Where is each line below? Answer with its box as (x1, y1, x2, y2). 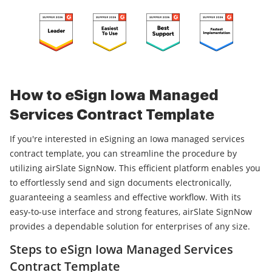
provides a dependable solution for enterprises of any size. (10, 220, 250, 233)
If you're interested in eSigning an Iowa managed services (10, 133, 245, 145)
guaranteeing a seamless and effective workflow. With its (10, 191, 241, 203)
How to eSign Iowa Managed (10, 88, 219, 103)
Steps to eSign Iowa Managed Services (10, 241, 233, 258)
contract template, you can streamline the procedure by (10, 148, 237, 160)
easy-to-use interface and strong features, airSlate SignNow (10, 206, 252, 218)
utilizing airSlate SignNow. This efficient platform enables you (10, 162, 260, 174)
